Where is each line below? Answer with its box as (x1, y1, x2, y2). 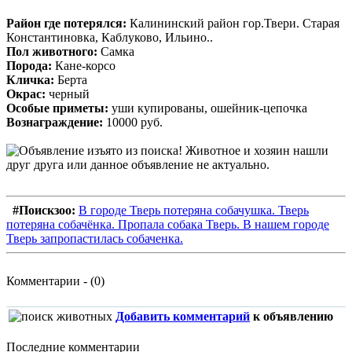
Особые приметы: (6, 101, 108, 115)
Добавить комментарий (115, 309, 250, 323)
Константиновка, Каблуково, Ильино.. (6, 30, 213, 44)
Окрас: (6, 86, 46, 101)
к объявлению (250, 309, 333, 323)
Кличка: (6, 72, 54, 86)
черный (46, 86, 90, 101)
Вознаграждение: (6, 115, 103, 129)
